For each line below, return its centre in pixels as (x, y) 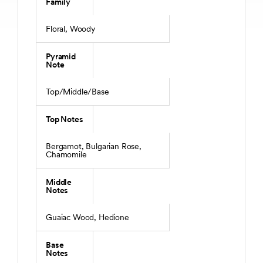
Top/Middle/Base (77, 92)
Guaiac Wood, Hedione (87, 218)
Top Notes (65, 119)
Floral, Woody (70, 29)
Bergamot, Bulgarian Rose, (94, 146)
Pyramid (61, 57)
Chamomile (66, 155)
